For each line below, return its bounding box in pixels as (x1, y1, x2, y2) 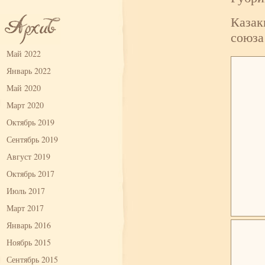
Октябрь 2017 (7, 168, 54, 179)
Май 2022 (7, 48, 41, 59)
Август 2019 (7, 151, 50, 162)
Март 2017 (7, 202, 44, 214)
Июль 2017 (7, 185, 45, 196)
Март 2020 (7, 99, 44, 111)
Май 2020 (7, 82, 41, 93)
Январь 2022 (7, 65, 51, 76)
